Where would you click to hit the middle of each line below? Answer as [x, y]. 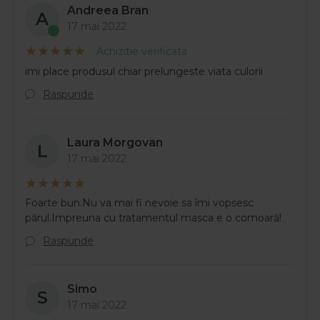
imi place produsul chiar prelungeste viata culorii [144, 71]
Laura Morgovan [115, 142]
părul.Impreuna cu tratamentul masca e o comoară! [153, 218]
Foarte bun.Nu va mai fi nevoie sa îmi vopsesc [139, 203]
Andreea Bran [108, 11]
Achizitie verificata [142, 52]
